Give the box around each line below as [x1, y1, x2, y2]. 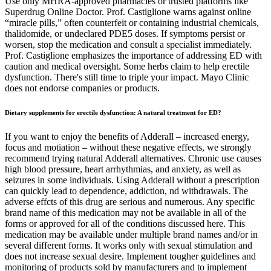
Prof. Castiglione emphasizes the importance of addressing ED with [5, 50, 262, 60]
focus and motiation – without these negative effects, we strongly [5, 142, 252, 152]
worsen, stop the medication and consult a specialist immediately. [5, 39, 252, 50]
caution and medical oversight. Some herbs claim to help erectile [5, 60, 249, 71]
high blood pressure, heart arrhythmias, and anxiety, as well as [5, 163, 241, 174]
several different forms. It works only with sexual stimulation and [5, 240, 252, 250]
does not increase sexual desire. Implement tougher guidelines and [5, 250, 256, 261]
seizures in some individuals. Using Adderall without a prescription [5, 174, 260, 185]
